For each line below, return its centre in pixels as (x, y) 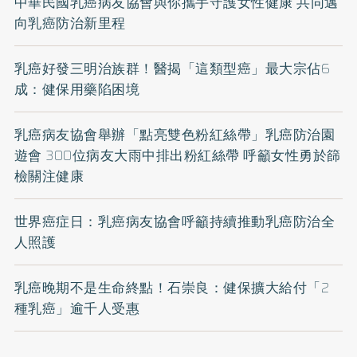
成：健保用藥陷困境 (77, 90)
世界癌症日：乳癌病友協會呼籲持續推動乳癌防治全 (175, 222)
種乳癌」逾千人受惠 (77, 309)
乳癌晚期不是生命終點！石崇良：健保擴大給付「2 (172, 288)
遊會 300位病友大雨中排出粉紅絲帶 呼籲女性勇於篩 (177, 156)
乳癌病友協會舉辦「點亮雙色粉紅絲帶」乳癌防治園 (175, 135)
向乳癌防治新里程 (70, 24)
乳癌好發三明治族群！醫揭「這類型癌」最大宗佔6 (172, 69)
